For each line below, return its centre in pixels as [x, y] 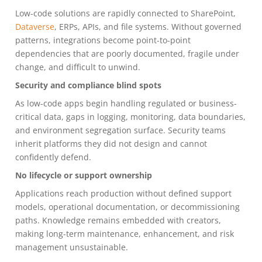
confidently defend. [53, 157]
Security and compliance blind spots [88, 85]
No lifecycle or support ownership [84, 175]
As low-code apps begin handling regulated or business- [126, 103]
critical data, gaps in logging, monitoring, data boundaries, [130, 117]
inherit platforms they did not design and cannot [111, 144]
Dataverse [35, 27]
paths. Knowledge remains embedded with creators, [118, 220]
